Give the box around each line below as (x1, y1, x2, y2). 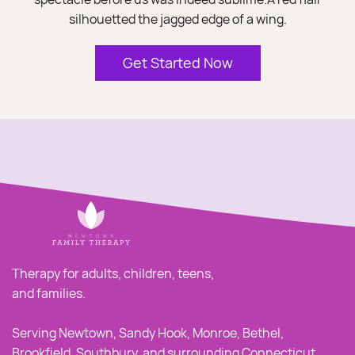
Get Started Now (122, 53, 233, 72)
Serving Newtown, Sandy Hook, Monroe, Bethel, (12, 324, 284, 342)
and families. (12, 284, 88, 302)
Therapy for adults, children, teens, (12, 265, 214, 282)
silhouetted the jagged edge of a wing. (68, 10, 287, 28)
